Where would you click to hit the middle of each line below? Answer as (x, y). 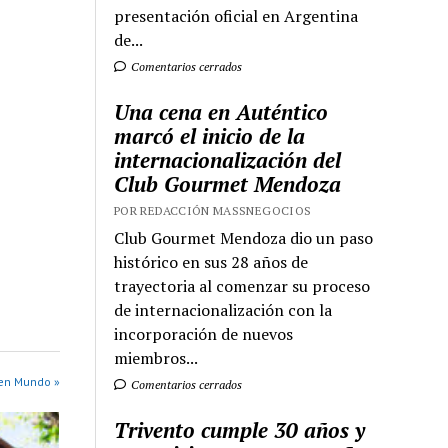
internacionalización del (228, 160)
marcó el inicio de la (210, 136)
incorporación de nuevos (204, 334)
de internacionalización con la (223, 310)
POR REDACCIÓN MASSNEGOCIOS (213, 211)
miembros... (156, 358)
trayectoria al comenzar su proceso (242, 286)
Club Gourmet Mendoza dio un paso (244, 238)
